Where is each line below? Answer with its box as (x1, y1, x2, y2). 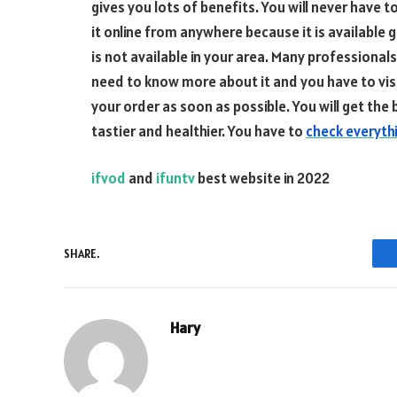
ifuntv (156, 168, 195, 189)
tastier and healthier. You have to (91, 121, 306, 141)
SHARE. (64, 245, 99, 261)
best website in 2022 (195, 168, 330, 189)
